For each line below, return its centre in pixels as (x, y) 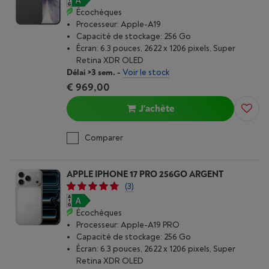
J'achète (156, 109)
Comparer (104, 138)
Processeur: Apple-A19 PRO (128, 225)
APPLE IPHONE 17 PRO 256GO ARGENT (145, 174)
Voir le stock (146, 72)
